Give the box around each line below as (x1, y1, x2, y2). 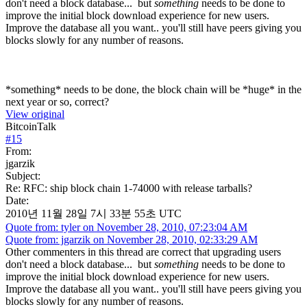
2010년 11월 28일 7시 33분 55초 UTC (5, 207, 182, 219)
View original (5, 108, 64, 120)
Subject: (5, 169, 40, 182)
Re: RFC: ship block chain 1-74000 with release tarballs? (5, 182, 252, 194)
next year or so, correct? (5, 95, 109, 108)
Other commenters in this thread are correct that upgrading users (5, 245, 281, 258)
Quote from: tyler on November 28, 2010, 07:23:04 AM (5, 221, 247, 233)
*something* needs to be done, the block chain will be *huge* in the (5, 83, 302, 95)
